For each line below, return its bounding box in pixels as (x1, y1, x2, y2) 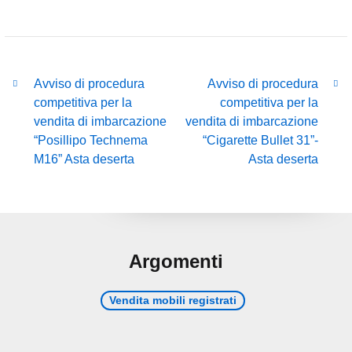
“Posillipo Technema (34, 134, 148, 148)
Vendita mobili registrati (109, 294, 236, 307)
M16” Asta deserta (34, 152, 135, 167)
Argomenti (129, 251, 223, 273)
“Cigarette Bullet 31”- (202, 134, 318, 148)
